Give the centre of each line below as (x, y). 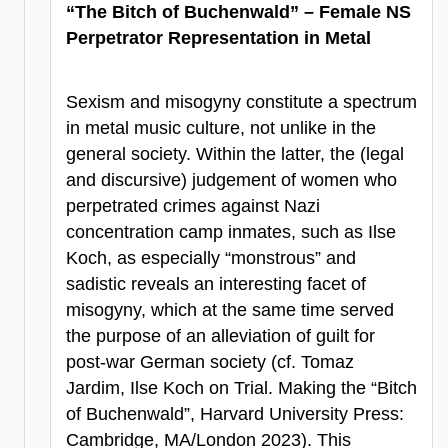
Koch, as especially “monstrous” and (211, 257)
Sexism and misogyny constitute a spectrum (241, 101)
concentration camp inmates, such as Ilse (231, 231)
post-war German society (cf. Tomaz (210, 361)
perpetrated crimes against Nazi (193, 205)
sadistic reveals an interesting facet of (216, 283)
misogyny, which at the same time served (230, 309)
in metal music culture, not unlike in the (221, 127)
